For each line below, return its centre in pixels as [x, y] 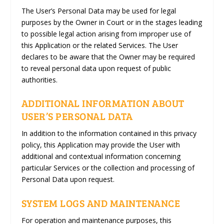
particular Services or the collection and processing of [108, 168]
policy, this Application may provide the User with [100, 145]
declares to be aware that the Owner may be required [108, 56]
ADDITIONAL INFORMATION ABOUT [103, 103]
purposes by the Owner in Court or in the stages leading [111, 22]
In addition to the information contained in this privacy [109, 133]
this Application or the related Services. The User [99, 45]
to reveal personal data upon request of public [96, 68]
